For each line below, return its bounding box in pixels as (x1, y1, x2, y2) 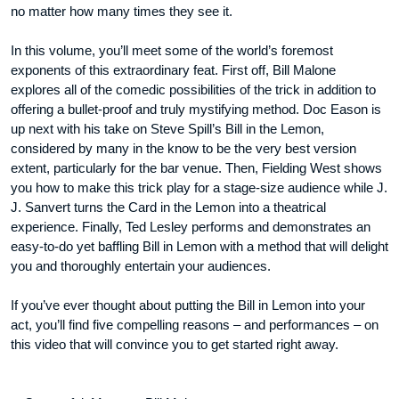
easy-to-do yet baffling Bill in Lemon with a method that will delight (11, 239, 388, 255)
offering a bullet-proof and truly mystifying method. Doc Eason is (11, 102, 381, 118)
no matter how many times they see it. (11, 4, 232, 20)
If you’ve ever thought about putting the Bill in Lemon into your (11, 297, 365, 313)
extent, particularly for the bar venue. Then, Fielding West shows (11, 160, 382, 176)
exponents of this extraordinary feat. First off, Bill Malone (11, 62, 336, 78)
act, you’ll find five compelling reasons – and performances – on (11, 317, 379, 333)
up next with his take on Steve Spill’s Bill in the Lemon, (11, 121, 324, 137)
